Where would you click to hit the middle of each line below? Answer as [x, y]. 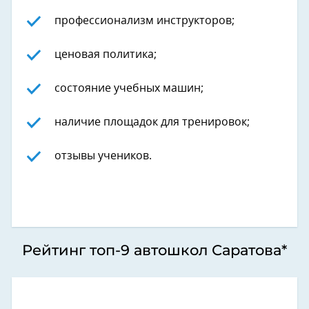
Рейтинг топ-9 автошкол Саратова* [154, 250]
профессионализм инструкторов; [144, 21]
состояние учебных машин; [129, 88]
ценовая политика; [106, 54]
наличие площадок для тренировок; [152, 122]
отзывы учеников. [103, 156]
